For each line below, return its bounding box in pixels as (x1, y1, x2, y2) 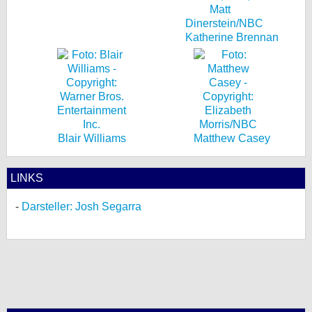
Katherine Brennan (185, 31, 279, 43)
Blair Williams (57, 132, 126, 144)
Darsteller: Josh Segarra (22, 201, 141, 212)
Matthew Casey (193, 132, 270, 144)
